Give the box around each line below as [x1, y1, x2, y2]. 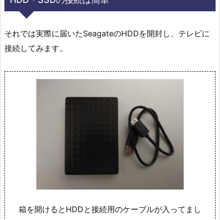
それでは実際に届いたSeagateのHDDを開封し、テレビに [4, 28, 210, 39]
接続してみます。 [4, 43, 67, 54]
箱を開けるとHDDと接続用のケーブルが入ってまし [19, 204, 201, 215]
